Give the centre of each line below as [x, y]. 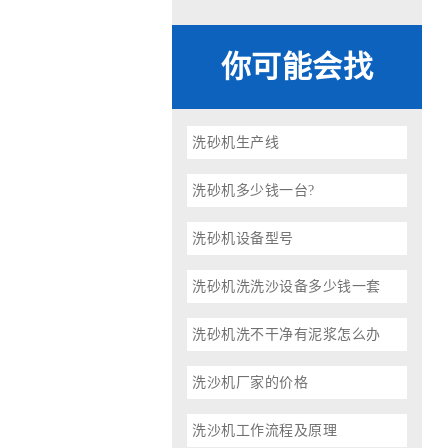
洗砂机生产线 [235, 142]
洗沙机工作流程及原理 [264, 430]
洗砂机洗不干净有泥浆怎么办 [286, 334]
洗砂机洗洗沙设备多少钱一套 [286, 286]
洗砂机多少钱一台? [253, 190]
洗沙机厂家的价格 [250, 382]
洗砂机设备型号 [243, 238]
